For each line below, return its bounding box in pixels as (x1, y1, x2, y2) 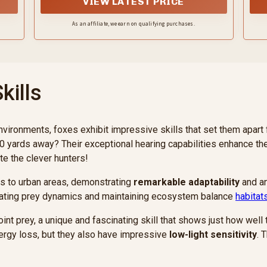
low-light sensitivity (169, 229, 257, 241)
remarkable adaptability (133, 176, 240, 188)
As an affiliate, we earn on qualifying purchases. (72, 20, 195, 27)
